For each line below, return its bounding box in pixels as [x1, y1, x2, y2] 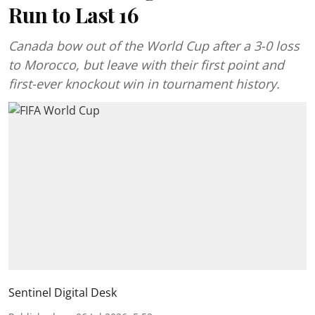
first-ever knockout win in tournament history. [8, 75, 280, 92]
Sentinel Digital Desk [8, 284, 117, 300]
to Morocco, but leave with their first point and [8, 56, 284, 73]
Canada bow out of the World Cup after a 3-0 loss [8, 37, 300, 54]
